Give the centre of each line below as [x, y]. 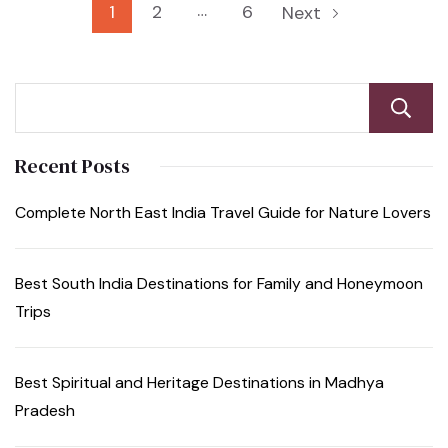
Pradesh [45, 411]
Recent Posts [72, 166]
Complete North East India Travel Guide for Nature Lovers [223, 213]
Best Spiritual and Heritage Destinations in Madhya [199, 383]
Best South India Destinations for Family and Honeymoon [219, 284]
